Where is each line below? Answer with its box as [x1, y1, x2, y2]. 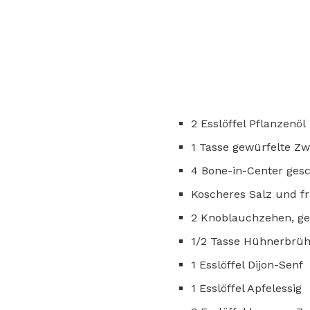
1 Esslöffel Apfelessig [191, 282, 302, 295]
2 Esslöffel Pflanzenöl [191, 117, 306, 131]
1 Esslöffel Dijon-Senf [191, 258, 303, 272]
